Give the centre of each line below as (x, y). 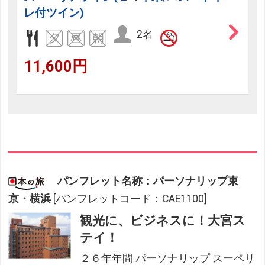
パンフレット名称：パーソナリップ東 (148, 181)
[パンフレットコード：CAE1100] (130, 199)
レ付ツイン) (54, 13)
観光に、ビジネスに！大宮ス (163, 221)
